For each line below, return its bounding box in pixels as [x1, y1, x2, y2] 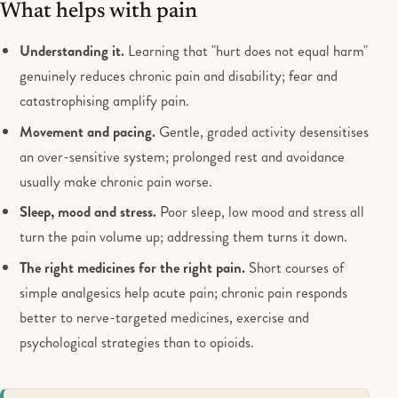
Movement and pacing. [20, 120, 156, 142]
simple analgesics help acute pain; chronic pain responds [20, 281, 348, 303]
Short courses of [245, 256, 345, 278]
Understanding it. [20, 40, 125, 62]
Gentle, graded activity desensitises [155, 120, 370, 142]
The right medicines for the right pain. [20, 256, 246, 278]
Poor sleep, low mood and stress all [156, 201, 365, 223]
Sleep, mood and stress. [20, 201, 157, 223]
